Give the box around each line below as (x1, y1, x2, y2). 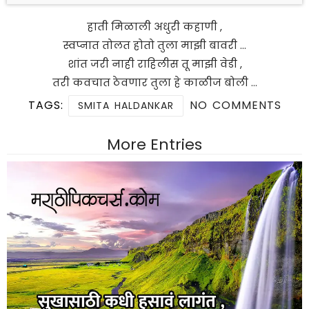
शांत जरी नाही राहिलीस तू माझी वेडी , (67, 57, 242, 72)
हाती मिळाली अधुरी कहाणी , (87, 19, 222, 34)
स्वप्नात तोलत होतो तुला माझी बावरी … (63, 38, 246, 53)
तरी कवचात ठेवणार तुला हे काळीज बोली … (52, 75, 257, 90)
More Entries (107, 134, 202, 156)
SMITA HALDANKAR (77, 99, 174, 113)
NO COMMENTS (189, 97, 281, 114)
